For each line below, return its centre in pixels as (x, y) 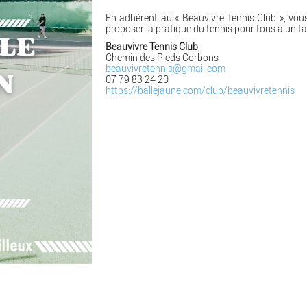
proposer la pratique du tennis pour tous (192, 29)
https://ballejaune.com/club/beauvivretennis (200, 90)
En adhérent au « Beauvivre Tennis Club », (197, 18)
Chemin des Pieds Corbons (162, 58)
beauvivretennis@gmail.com (165, 69)
